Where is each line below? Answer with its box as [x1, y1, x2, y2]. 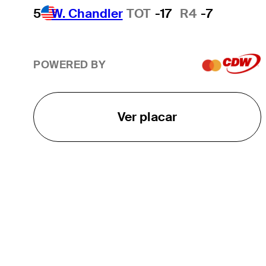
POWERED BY [33, 58, 106, 72]
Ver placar [117, 108, 177, 125]
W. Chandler [51, 5, 123, 22]
